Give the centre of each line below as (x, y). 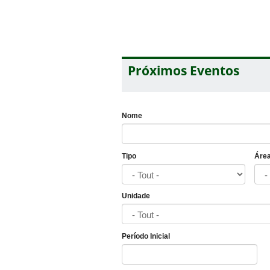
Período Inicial (146, 236)
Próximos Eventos (184, 70)
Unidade (136, 196)
